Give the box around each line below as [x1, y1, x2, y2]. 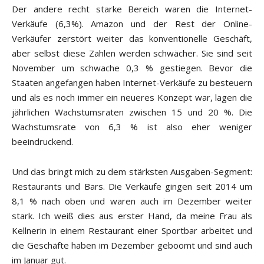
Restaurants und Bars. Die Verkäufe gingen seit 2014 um [12, 180, 252, 193]
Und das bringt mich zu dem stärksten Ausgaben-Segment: [12, 166, 252, 178]
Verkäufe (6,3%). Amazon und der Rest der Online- [12, 18, 252, 30]
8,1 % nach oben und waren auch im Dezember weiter [12, 195, 252, 207]
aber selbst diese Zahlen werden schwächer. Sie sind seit [12, 47, 252, 60]
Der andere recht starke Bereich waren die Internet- [12, 3, 252, 15]
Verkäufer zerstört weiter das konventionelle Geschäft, [12, 32, 252, 45]
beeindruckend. [12, 136, 73, 148]
